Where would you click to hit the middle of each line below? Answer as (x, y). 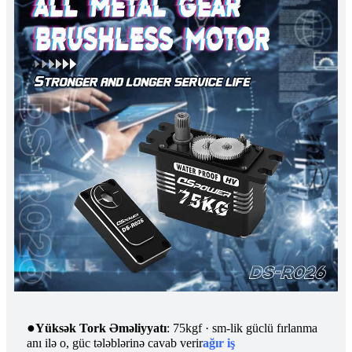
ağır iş (219, 343)
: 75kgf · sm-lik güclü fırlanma (242, 328)
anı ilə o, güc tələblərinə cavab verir (115, 343)
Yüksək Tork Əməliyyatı (101, 328)
